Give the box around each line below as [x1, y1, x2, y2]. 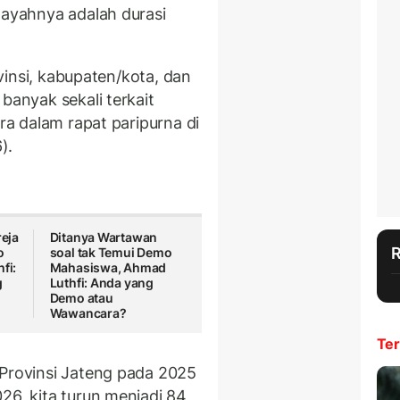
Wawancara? [49, 305, 127, 321]
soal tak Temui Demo [49, 245, 172, 261]
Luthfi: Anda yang [49, 275, 154, 291]
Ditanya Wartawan [49, 229, 158, 246]
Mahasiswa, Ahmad [49, 260, 167, 276]
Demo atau [49, 290, 113, 306]
